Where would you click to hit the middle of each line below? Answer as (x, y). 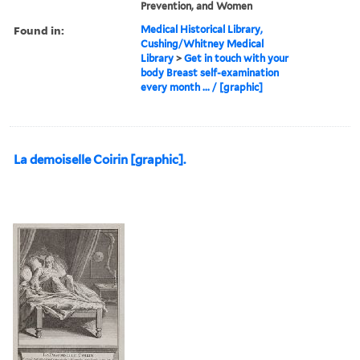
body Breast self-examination (210, 72)
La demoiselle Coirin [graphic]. (100, 160)
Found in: (39, 30)
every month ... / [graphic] (202, 87)
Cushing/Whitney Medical (202, 43)
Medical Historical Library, (202, 29)
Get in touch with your (237, 58)
